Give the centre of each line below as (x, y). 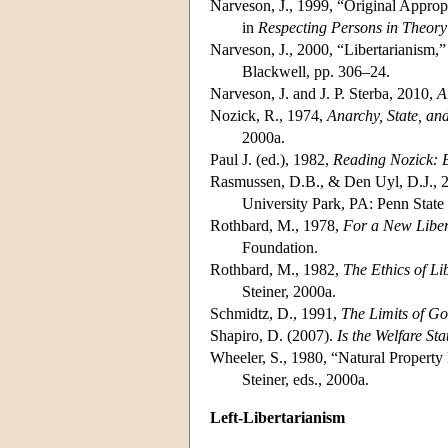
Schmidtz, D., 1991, (275, 313)
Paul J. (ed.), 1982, (271, 159)
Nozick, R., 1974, (268, 115)
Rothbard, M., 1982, (276, 269)
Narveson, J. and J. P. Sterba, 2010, (323, 93)
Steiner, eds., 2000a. (305, 379)
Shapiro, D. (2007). (273, 335)
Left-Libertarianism (277, 417)
